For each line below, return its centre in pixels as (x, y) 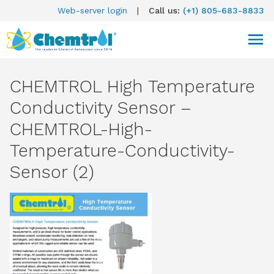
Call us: (166, 10)
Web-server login (92, 10)
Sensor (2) (52, 172)
